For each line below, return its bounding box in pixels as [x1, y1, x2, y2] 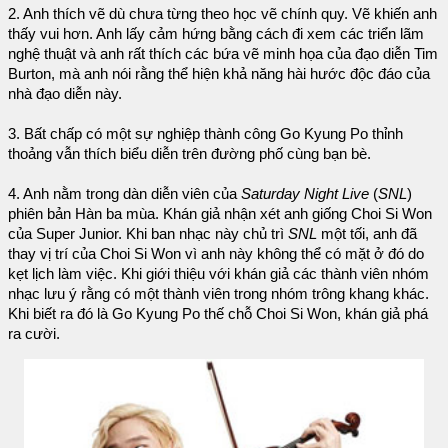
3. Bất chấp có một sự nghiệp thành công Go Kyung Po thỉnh [8, 126, 403, 143]
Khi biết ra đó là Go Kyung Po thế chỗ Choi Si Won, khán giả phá [8, 306, 428, 323]
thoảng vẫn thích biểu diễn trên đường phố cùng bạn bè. [8, 146, 371, 163]
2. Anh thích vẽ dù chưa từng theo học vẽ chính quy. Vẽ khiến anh [8, 6, 437, 23]
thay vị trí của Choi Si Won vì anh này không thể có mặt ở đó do [8, 246, 424, 263]
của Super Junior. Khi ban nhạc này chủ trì [8, 226, 288, 243]
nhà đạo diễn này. [8, 86, 122, 103]
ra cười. [8, 326, 60, 343]
